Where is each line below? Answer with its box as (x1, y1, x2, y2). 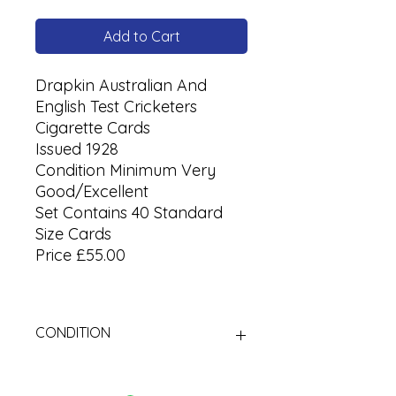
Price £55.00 (35, 244, 126, 265)
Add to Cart (103, 27, 180, 45)
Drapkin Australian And (35, 74, 207, 95)
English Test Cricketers (35, 95, 197, 117)
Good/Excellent (35, 180, 148, 202)
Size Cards (35, 223, 111, 244)
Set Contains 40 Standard (35, 202, 223, 223)
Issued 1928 (35, 138, 118, 159)
